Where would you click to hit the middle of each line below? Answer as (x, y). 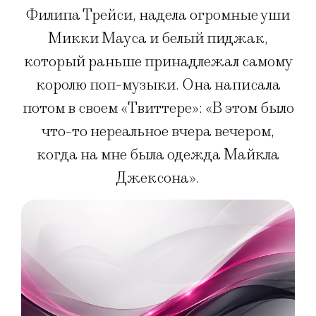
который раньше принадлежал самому (158, 62)
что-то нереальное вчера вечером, (158, 132)
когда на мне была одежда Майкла (158, 155)
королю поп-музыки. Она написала (158, 85)
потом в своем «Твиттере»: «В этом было (158, 109)
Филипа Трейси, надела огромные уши (158, 16)
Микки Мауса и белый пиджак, (158, 39)
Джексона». (158, 178)
